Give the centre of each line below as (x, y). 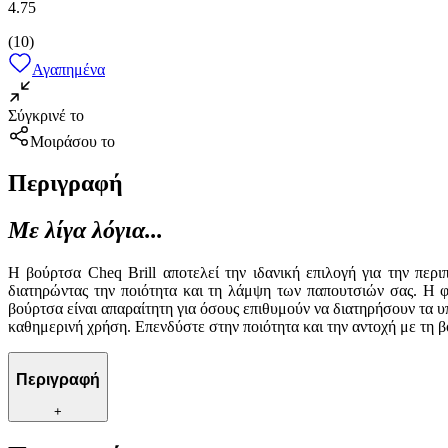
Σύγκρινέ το (46, 115)
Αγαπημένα (68, 69)
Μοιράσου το (72, 141)
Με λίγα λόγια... (85, 230)
